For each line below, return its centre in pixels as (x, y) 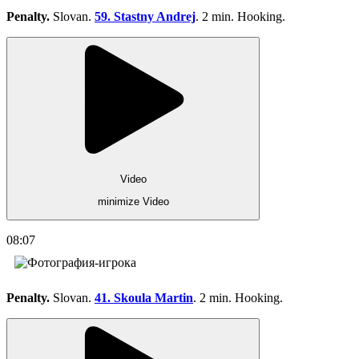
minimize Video (133, 202)
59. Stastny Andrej (145, 17)
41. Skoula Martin (144, 298)
